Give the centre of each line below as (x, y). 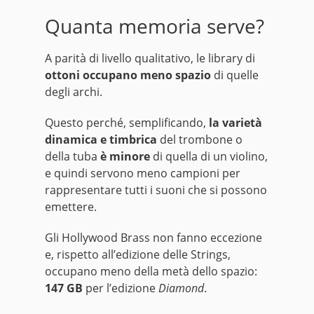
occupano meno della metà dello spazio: (151, 272)
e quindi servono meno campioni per (143, 173)
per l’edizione (121, 288)
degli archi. (74, 92)
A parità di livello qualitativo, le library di (150, 59)
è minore (125, 157)
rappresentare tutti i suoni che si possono (156, 190)
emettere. (71, 207)
